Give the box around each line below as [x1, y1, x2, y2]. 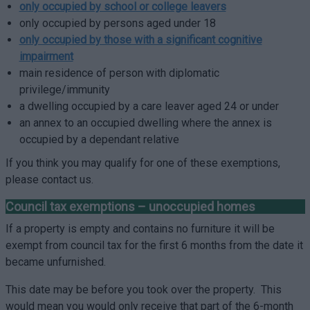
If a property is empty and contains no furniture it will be [5, 222, 275, 235]
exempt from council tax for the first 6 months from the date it [5, 239, 303, 252]
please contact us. [5, 173, 93, 186]
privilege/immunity [19, 83, 110, 96]
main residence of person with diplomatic [19, 66, 219, 80]
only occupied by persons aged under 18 [19, 17, 216, 30]
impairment [19, 50, 73, 63]
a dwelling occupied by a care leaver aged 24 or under [19, 100, 279, 113]
